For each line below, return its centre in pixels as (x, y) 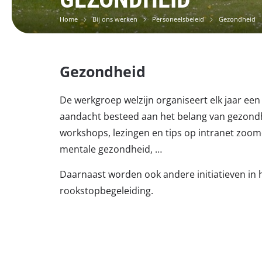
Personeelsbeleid (178, 19)
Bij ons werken (115, 19)
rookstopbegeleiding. (106, 190)
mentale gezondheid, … (111, 149)
